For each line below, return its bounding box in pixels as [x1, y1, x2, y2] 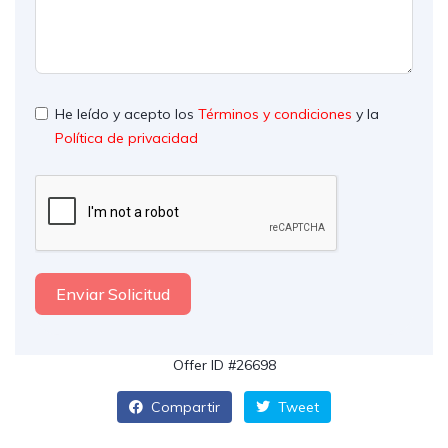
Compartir [147, 398, 220, 416]
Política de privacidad [55, 129, 198, 147]
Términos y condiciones [198, 105, 352, 123]
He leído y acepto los [55, 105, 198, 123]
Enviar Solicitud [56, 284, 170, 304]
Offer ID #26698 [172, 356, 276, 374]
